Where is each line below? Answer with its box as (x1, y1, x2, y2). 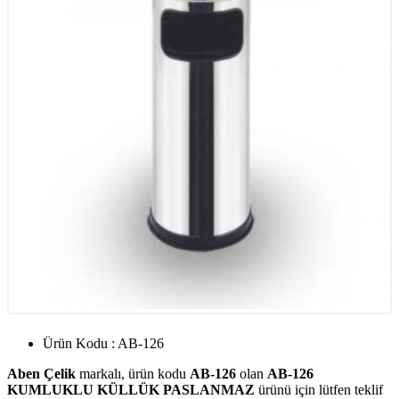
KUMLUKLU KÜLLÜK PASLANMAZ (7, 381, 255, 397)
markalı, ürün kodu (76, 365, 190, 381)
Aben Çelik (7, 365, 76, 381)
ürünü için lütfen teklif (255, 381, 383, 397)
